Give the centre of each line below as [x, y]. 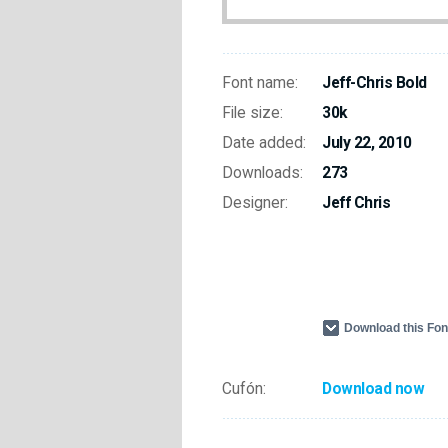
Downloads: [262, 173]
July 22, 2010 [367, 143]
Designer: [255, 203]
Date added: [264, 143]
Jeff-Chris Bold [374, 83]
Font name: [260, 83]
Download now [373, 389]
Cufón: [244, 389]
